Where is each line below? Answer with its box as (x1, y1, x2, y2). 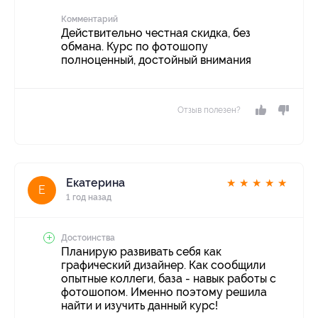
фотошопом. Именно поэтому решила (61, 285, 267, 300)
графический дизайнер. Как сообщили (61, 258, 265, 273)
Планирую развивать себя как (61, 245, 221, 259)
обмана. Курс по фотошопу (61, 40, 208, 54)
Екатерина (66, 176, 125, 190)
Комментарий (61, 14, 118, 25)
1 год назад (66, 192, 111, 203)
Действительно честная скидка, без (61, 26, 251, 40)
